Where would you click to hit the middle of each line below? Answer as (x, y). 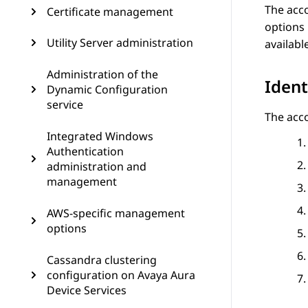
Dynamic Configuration (107, 89)
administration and (97, 166)
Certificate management (110, 12)
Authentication (85, 151)
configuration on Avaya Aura (121, 275)
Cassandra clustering (102, 260)
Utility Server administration (120, 43)
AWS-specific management (116, 213)
